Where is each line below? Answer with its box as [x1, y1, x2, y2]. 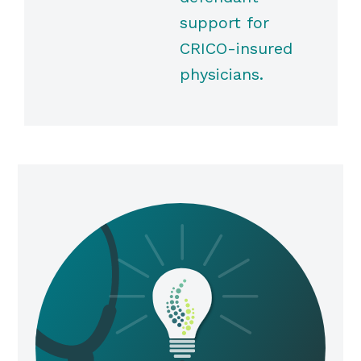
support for [179, 13, 269, 33]
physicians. [179, 64, 263, 85]
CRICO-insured [179, 39, 293, 59]
